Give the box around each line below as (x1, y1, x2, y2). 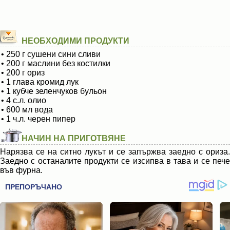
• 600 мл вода (1, 105, 53, 114)
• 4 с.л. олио (1, 96, 46, 105)
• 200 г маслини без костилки (1, 59, 110, 68)
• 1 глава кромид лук (1, 78, 79, 86)
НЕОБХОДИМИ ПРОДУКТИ (22, 36, 129, 45)
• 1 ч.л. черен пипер (1, 114, 75, 123)
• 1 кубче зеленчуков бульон (1, 87, 107, 95)
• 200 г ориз (1, 68, 45, 77)
